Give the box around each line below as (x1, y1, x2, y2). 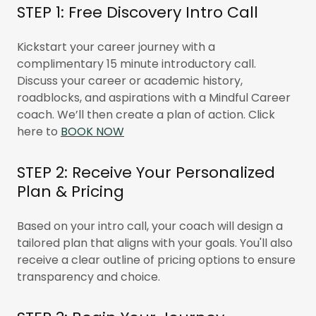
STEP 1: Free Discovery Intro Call (17, 1, 258, 23)
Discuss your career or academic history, (17, 73, 243, 89)
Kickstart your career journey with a (17, 39, 215, 55)
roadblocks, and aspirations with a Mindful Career (17, 90, 291, 106)
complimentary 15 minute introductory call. (17, 56, 256, 72)
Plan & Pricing (17, 181, 124, 202)
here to (17, 123, 61, 140)
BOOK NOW (61, 123, 124, 140)
